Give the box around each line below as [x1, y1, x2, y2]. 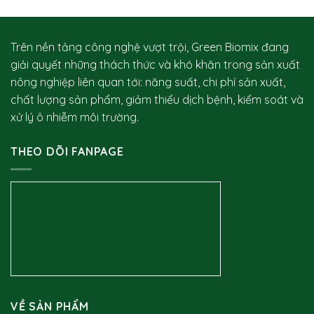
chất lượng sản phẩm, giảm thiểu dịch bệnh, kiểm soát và [11, 93, 303, 107]
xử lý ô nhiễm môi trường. [11, 110, 139, 125]
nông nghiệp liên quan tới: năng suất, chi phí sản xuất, [11, 75, 285, 90]
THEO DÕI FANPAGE [11, 144, 124, 159]
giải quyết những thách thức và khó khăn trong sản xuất [11, 57, 300, 72]
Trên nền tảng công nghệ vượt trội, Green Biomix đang [11, 40, 289, 55]
